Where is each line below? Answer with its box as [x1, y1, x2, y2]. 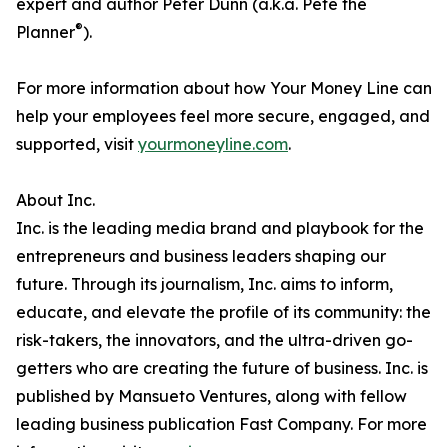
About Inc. [16, 190, 95, 211]
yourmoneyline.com [138, 134, 288, 155]
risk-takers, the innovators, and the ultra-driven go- [16, 330, 413, 351]
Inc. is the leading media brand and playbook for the [16, 218, 424, 239]
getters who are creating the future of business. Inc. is [16, 358, 428, 379]
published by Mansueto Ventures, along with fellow [16, 386, 407, 407]
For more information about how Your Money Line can [16, 78, 432, 99]
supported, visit [16, 134, 138, 155]
